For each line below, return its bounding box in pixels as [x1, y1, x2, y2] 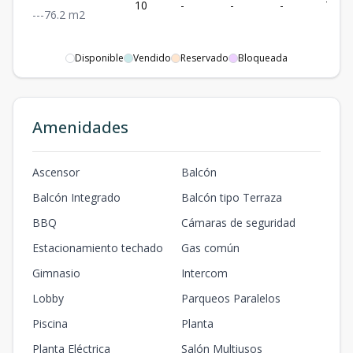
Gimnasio [32, 265, 80, 281]
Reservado [180, 50, 229, 65]
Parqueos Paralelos [181, 290, 281, 306]
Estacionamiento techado [32, 240, 163, 255]
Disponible [75, 50, 124, 65]
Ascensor [32, 164, 80, 180]
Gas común [181, 240, 240, 255]
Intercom [181, 265, 228, 281]
